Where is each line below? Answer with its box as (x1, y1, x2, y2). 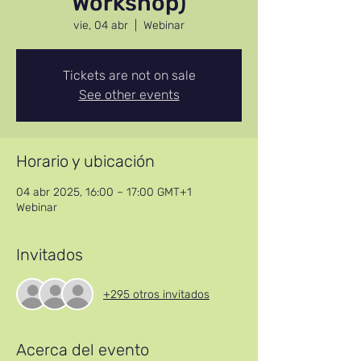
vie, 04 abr (73, 19, 128, 32)
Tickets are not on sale (62, 68, 196, 83)
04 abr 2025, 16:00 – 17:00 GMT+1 (16, 185, 192, 199)
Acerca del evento (16, 340, 149, 359)
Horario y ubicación (16, 151, 155, 171)
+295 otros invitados (103, 287, 210, 301)
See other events (78, 87, 180, 102)
